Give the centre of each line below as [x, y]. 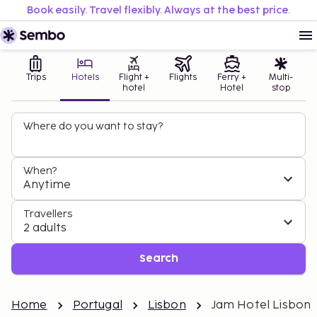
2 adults [45, 228]
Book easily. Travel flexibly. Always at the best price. [158, 10]
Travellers [48, 214]
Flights [183, 77]
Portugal [97, 305]
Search [158, 259]
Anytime [47, 185]
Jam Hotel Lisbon [261, 305]
